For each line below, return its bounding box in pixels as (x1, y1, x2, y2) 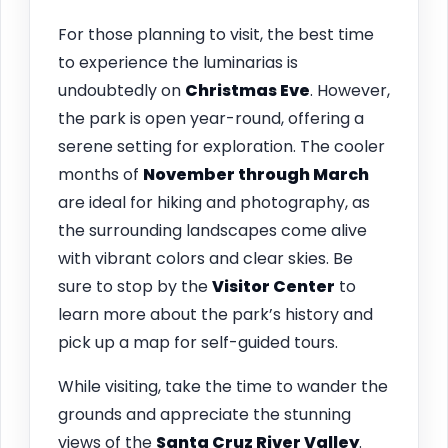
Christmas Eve (185, 78, 310, 102)
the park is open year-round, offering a (58, 106, 364, 130)
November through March (143, 162, 369, 186)
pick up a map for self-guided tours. (58, 330, 338, 354)
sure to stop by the (58, 274, 212, 298)
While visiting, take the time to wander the (58, 374, 388, 398)
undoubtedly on (58, 78, 185, 102)
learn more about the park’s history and (58, 302, 373, 326)
